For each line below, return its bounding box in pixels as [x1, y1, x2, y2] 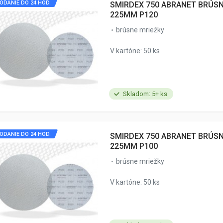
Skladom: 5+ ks [123, 90, 167, 98]
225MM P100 [110, 141, 158, 151]
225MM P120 [110, 9, 158, 19]
